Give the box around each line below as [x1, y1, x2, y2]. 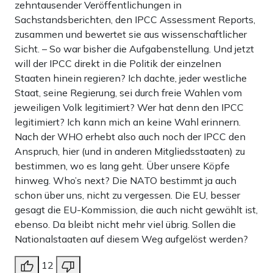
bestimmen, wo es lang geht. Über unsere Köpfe [15, 160, 230, 172]
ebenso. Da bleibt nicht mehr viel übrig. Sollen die [15, 218, 236, 231]
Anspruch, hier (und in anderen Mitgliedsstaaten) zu [15, 145, 245, 158]
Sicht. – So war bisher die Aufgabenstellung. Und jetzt [15, 43, 254, 55]
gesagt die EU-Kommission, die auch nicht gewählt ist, [15, 204, 258, 216]
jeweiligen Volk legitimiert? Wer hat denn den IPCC [15, 101, 244, 114]
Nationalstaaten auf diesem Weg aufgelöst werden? [15, 233, 248, 246]
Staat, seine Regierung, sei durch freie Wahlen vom [15, 87, 242, 99]
